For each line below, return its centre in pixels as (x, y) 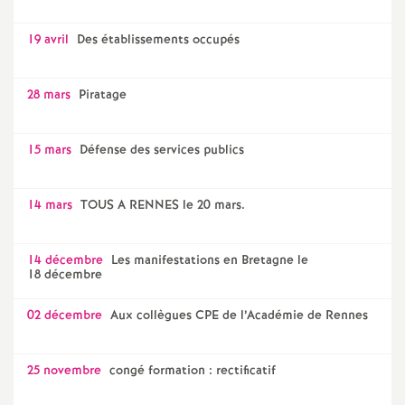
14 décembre (65, 260)
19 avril (48, 40)
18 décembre (65, 275)
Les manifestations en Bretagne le (210, 260)
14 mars (50, 205)
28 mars (49, 95)
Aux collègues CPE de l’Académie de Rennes (239, 316)
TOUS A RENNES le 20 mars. (163, 205)
